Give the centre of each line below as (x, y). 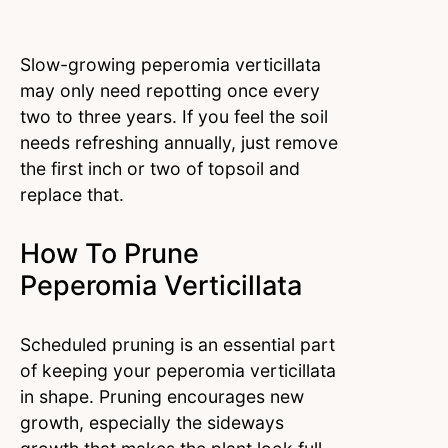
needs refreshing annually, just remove (179, 143)
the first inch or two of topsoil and (160, 169)
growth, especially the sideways (152, 423)
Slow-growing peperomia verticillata (170, 65)
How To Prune (109, 254)
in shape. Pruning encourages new (162, 397)
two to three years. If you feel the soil (174, 117)
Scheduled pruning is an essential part (177, 345)
